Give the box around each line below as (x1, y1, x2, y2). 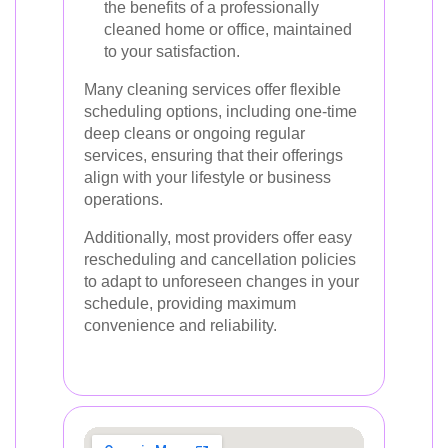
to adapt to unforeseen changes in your (84, 273, 359, 290)
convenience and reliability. (84, 317, 277, 334)
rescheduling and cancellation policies (84, 251, 356, 268)
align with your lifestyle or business (84, 169, 331, 186)
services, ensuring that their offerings (84, 147, 343, 164)
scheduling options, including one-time (84, 103, 357, 120)
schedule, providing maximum (84, 295, 296, 312)
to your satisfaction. (104, 43, 240, 60)
